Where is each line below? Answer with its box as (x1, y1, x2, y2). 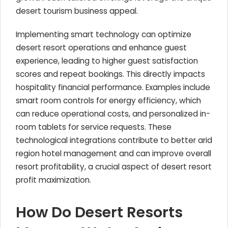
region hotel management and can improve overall (16, 148, 211, 159)
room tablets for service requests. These (16, 122, 172, 132)
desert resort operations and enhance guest (16, 42, 187, 53)
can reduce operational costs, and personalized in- (16, 108, 210, 119)
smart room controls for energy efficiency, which (16, 95, 201, 106)
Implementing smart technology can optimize (16, 29, 191, 40)
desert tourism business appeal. (16, 6, 138, 16)
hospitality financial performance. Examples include (16, 82, 210, 93)
